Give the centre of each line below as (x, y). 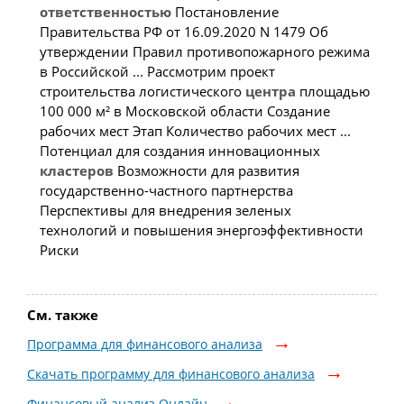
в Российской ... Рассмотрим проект (157, 72)
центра (270, 92)
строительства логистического (142, 92)
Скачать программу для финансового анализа (171, 374)
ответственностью (105, 12)
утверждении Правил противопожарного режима (204, 52)
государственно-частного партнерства (166, 191)
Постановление (225, 12)
